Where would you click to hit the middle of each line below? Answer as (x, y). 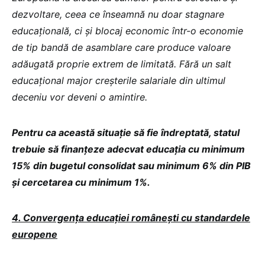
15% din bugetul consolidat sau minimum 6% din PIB (131, 166)
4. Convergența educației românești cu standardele (131, 218)
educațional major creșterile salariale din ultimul (119, 80)
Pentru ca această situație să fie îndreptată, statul (126, 132)
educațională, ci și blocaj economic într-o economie (127, 31)
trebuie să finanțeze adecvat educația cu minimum (128, 149)
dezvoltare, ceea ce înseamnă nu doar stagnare (118, 14)
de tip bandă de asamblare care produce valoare (121, 47)
